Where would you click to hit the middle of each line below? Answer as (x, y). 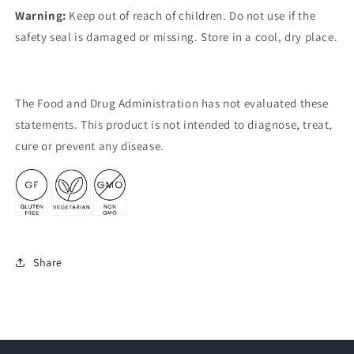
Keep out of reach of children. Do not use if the (192, 16)
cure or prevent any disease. (90, 146)
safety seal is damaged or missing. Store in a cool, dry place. (177, 37)
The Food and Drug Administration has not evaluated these (172, 104)
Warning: (42, 16)
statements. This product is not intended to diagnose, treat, (174, 125)
